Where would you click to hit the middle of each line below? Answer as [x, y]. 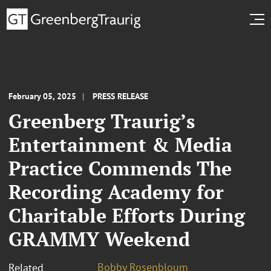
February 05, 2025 [42, 96]
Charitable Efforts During [127, 215]
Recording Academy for [116, 191]
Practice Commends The [120, 168]
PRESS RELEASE [120, 96]
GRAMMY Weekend [99, 239]
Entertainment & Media [120, 144]
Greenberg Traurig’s [102, 121]
